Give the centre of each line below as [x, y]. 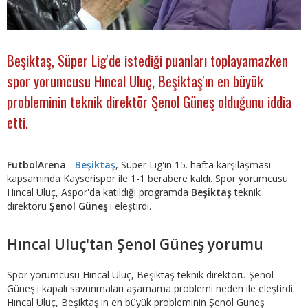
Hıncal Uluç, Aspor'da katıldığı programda [99, 192]
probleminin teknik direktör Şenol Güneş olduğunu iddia [149, 101]
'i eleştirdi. [130, 206]
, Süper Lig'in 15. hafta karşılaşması [193, 165]
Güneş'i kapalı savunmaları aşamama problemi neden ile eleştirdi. [151, 289]
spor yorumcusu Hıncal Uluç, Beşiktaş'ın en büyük [135, 80]
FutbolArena [36, 165]
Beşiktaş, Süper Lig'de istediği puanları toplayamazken [147, 60]
